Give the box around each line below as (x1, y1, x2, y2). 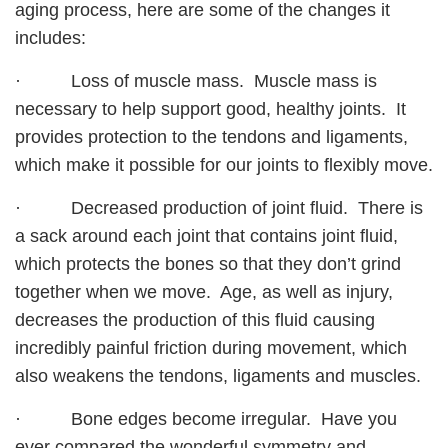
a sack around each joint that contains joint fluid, (15, 226, 398, 247)
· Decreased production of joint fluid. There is (15, 198, 423, 219)
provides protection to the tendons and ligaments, (15, 127, 408, 148)
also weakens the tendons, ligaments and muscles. (15, 366, 421, 387)
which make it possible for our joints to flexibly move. (15, 155, 433, 176)
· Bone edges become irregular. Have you (15, 409, 397, 430)
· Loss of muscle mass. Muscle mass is (15, 71, 377, 92)
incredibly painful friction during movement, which (15, 338, 407, 359)
